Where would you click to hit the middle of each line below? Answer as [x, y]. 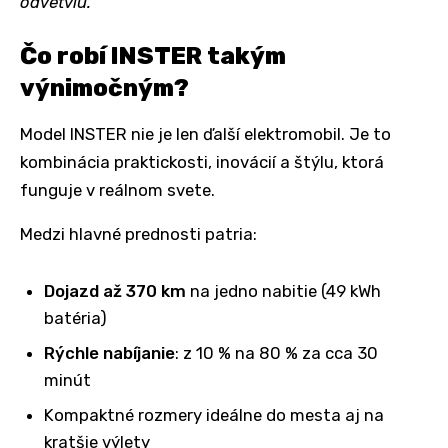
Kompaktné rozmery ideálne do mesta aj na [214, 414]
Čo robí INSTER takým [153, 55]
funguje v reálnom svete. [117, 189]
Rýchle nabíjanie [109, 352]
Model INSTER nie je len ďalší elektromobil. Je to [205, 133]
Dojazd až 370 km [115, 290]
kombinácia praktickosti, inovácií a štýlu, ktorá [202, 161]
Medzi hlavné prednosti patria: [138, 233]
